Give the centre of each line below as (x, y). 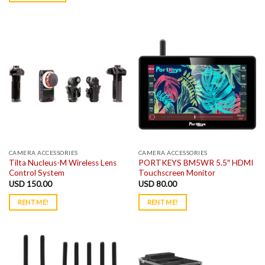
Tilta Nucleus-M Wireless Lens (62, 163)
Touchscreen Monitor (177, 173)
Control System (36, 173)
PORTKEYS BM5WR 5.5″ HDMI (195, 163)
